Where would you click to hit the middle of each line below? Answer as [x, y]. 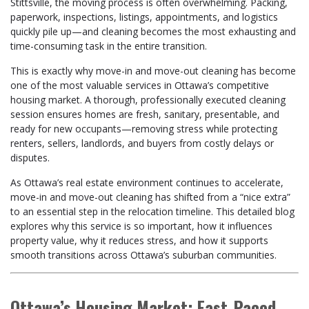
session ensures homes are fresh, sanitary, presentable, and [145, 114]
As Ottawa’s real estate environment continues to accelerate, [147, 182]
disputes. [30, 158]
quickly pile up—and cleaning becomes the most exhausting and [153, 31]
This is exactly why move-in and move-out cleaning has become [153, 71]
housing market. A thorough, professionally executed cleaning [148, 100]
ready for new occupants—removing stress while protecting [144, 129]
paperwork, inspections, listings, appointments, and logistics [144, 17]
